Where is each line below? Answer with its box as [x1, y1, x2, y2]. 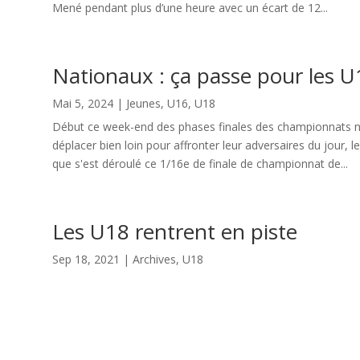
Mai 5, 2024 [51, 95, 113, 111]
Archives [132, 251, 176, 267]
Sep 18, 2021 [51, 251, 120, 267]
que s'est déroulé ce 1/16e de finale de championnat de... [51, 155, 348, 171]
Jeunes [125, 95, 161, 111]
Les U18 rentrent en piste [51, 216, 297, 246]
